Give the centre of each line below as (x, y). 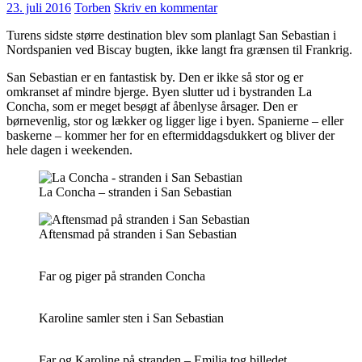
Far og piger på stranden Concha (122, 276)
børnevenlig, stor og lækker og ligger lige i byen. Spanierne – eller (175, 121)
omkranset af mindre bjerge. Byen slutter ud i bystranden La (159, 92)
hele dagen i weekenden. (69, 150)
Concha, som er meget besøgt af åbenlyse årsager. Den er (152, 106)
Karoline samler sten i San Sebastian (131, 318)
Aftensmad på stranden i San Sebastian (138, 234)
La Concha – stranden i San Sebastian (135, 192)
